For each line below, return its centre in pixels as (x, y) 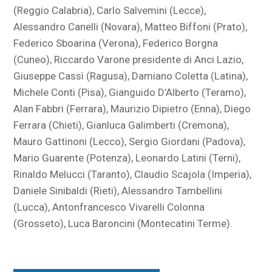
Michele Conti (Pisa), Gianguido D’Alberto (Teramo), (130, 92)
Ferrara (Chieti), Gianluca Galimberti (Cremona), (121, 125)
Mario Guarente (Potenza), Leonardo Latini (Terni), (127, 158)
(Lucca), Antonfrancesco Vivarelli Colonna (109, 207)
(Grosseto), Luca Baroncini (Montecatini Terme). (123, 223)
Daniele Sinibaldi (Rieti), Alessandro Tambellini (118, 191)
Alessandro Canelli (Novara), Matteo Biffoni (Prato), (131, 27)
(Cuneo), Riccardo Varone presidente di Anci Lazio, (129, 59)
